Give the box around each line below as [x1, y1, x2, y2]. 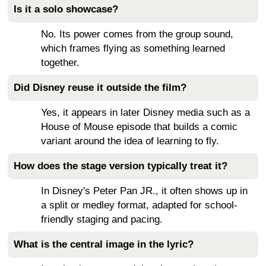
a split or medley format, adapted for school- [41, 199, 237, 211]
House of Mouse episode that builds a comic [41, 121, 237, 132]
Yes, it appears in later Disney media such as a [41, 106, 250, 118]
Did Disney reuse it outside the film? [14, 81, 186, 93]
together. [41, 56, 80, 68]
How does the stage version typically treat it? [14, 160, 227, 172]
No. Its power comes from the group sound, [41, 28, 233, 40]
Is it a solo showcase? [14, 3, 118, 15]
